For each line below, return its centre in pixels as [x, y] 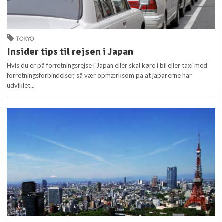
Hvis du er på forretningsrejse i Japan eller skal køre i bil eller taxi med [107, 65]
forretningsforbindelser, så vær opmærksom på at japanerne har [100, 75]
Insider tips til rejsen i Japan [70, 51]
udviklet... [21, 85]
